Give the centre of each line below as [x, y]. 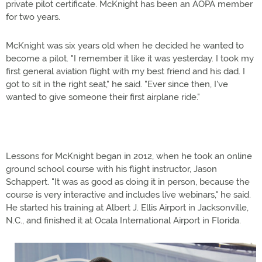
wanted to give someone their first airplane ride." [103, 97]
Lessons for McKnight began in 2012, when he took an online [129, 156]
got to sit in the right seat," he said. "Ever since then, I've [117, 84]
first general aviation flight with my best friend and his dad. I [125, 71]
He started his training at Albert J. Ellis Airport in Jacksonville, [127, 208]
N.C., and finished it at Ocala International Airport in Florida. [123, 220]
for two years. [33, 17]
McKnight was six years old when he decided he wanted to [125, 46]
